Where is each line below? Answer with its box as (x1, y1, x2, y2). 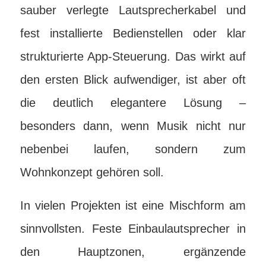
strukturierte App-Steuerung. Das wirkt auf (20, 50, 246, 63)
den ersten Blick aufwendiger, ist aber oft (20, 73, 246, 86)
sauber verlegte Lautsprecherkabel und (20, 4, 246, 17)
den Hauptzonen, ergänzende (20, 245, 246, 258)
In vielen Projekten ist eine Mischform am (20, 199, 246, 212)
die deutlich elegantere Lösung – (20, 96, 246, 109)
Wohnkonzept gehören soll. (20, 166, 164, 179)
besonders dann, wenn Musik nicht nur (20, 119, 246, 132)
